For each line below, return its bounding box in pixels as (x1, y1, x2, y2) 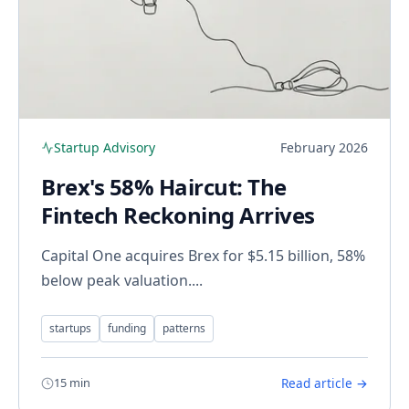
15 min (54, 374, 90, 392)
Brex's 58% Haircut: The (41, 172, 287, 203)
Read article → (281, 374, 368, 393)
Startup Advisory (54, 139, 155, 157)
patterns (163, 320, 205, 337)
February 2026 (280, 139, 368, 157)
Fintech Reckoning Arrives (41, 200, 315, 231)
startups (49, 320, 91, 337)
